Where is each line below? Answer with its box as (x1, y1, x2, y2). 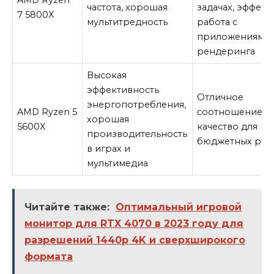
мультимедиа (87, 158, 149, 169)
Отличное (197, 92, 244, 103)
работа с (197, 17, 238, 28)
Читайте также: (24, 201, 109, 213)
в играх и (87, 143, 131, 155)
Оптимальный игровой (116, 201, 242, 213)
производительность (87, 128, 188, 140)
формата (24, 250, 73, 262)
